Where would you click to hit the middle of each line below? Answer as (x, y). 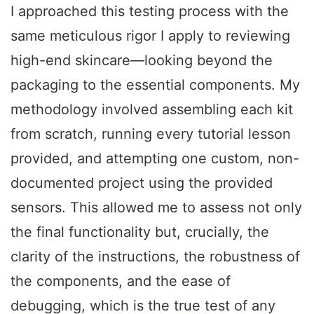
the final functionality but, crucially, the (140, 232)
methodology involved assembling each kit (152, 110)
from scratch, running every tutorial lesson (151, 134)
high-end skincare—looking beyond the (142, 61)
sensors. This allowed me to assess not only (156, 208)
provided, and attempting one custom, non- (155, 159)
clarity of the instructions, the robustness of (155, 257)
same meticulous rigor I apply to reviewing (150, 36)
